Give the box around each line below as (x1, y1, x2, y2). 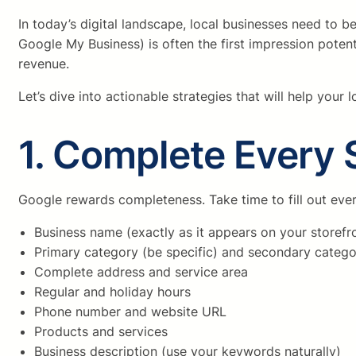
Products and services (34, 323, 168, 340)
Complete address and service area (34, 264, 248, 281)
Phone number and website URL (34, 304, 226, 320)
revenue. (18, 56, 69, 72)
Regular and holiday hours (34, 284, 191, 300)
